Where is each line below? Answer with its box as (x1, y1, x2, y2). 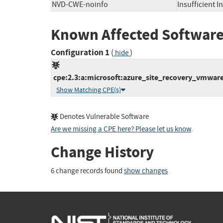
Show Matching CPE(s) (56, 86, 121, 95)
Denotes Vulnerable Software (58, 112, 149, 122)
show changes (124, 166, 168, 176)
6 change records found (51, 166, 124, 176)
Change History (51, 142, 154, 163)
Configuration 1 (51, 47, 110, 59)
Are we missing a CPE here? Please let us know (51, 124, 191, 134)
